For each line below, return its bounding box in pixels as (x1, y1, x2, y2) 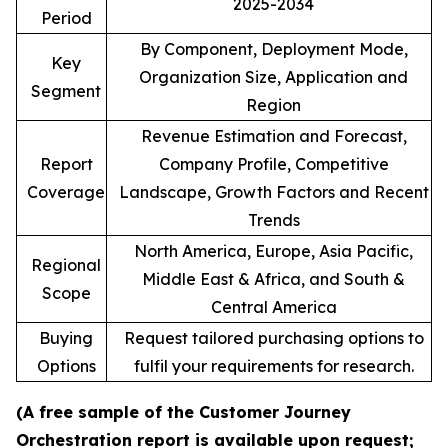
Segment (31, 81, 101, 102)
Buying (39, 328, 93, 349)
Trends (247, 210, 300, 231)
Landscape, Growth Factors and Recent (118, 182, 429, 203)
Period (40, 8, 92, 29)
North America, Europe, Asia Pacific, (134, 241, 413, 262)
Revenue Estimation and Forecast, (140, 126, 407, 147)
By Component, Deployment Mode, (139, 39, 408, 60)
